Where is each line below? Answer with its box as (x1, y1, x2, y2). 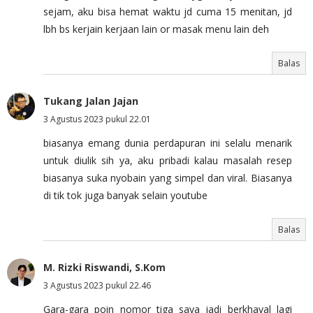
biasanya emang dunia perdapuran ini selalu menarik (43, 136, 292, 150)
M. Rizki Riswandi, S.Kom (43, 260, 166, 274)
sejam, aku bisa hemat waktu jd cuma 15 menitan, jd (43, 4, 292, 18)
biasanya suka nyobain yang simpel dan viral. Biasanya (43, 170, 292, 184)
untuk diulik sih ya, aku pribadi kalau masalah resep (43, 153, 292, 167)
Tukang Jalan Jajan (43, 94, 138, 108)
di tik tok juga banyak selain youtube (43, 188, 208, 202)
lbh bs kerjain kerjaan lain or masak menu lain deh (43, 22, 269, 36)
